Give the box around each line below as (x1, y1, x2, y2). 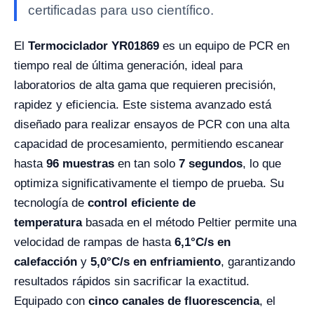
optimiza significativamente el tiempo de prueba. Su (14, 177, 284, 191)
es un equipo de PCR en (159, 39, 289, 53)
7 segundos (179, 157, 243, 171)
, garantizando (221, 255, 295, 269)
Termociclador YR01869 (28, 39, 159, 53)
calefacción (14, 255, 77, 269)
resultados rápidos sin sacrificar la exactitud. (14, 275, 250, 289)
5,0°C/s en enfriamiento (90, 255, 221, 269)
